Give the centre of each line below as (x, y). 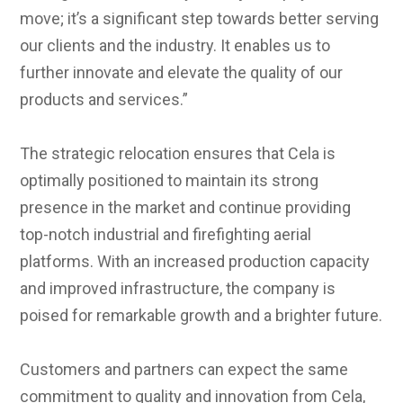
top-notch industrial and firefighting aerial (166, 234)
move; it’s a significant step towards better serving (200, 18)
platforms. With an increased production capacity (195, 261)
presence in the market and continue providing (186, 207)
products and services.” (104, 99)
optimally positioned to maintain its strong (170, 180)
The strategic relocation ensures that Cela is (178, 153)
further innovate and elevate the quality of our (182, 72)
